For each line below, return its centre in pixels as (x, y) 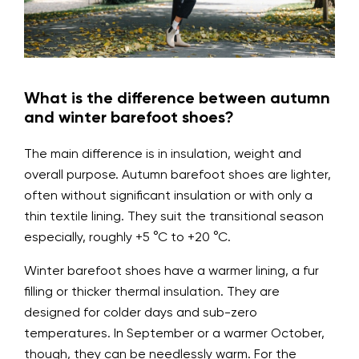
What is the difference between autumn (177, 100)
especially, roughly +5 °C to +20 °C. (127, 238)
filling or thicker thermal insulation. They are (152, 293)
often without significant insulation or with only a (168, 197)
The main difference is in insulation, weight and (163, 155)
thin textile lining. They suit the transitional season (174, 218)
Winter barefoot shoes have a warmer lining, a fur (171, 272)
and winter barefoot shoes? (129, 119)
